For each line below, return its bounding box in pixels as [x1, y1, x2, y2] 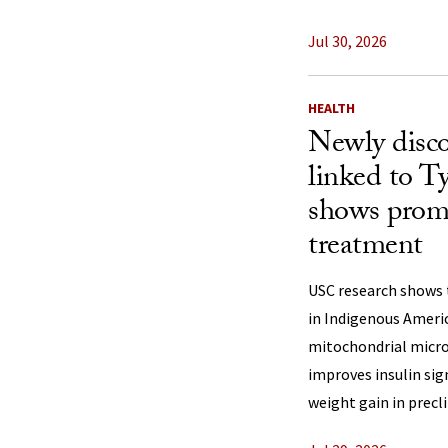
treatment [308, 223, 423, 274]
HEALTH [308, 99, 355, 117]
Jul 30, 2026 [308, 31, 387, 51]
